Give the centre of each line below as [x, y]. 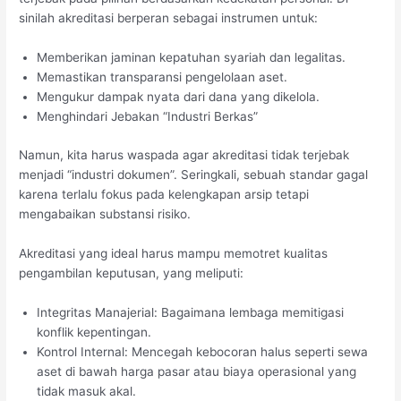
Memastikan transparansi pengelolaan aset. [162, 77]
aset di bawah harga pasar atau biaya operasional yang [197, 371]
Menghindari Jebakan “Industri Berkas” [148, 117]
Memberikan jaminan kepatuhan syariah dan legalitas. [192, 58]
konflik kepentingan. [94, 332]
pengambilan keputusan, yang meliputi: [132, 273]
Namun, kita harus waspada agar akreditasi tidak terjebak [184, 154]
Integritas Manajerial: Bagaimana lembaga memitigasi [191, 312]
